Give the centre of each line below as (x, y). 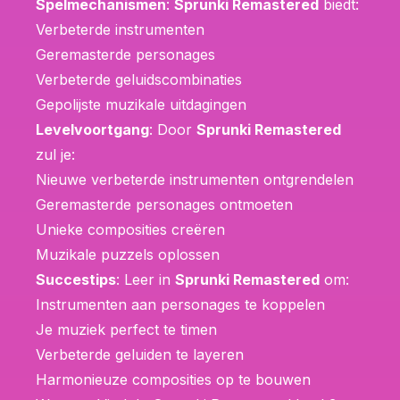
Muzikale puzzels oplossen (128, 254)
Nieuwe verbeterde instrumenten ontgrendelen (195, 179)
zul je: (55, 154)
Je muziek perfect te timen (126, 329)
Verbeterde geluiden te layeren (140, 354)
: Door (173, 129)
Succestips (76, 279)
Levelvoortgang (92, 129)
